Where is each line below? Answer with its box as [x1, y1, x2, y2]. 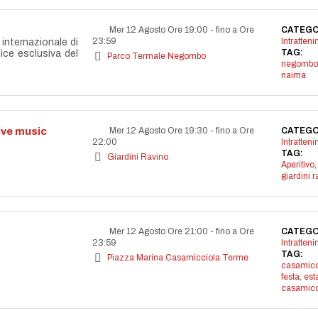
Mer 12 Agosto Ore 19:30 [107, 126, 210, 136]
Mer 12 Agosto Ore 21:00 [107, 226, 210, 236]
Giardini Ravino [107, 152, 168, 162]
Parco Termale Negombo [107, 51, 206, 61]
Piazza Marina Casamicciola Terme [107, 253, 248, 263]
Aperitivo [280, 160, 314, 170]
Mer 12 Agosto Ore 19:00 [107, 25, 210, 35]
